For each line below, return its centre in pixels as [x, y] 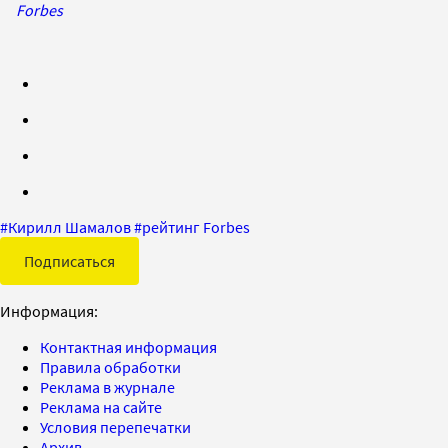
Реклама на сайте [101, 406]
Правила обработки [110, 366]
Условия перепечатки [115, 426]
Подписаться [69, 260]
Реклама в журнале [107, 386]
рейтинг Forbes [196, 226]
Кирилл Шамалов [69, 226]
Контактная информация [128, 346]
